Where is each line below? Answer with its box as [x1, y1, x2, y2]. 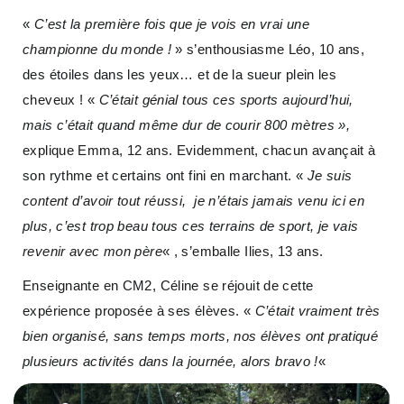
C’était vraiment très [254, 303, 381, 319]
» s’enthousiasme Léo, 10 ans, [170, 41, 365, 58]
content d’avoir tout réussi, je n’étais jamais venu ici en [23, 193, 365, 209]
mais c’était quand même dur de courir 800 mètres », [23, 117, 351, 133]
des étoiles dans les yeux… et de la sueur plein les [23, 67, 337, 83]
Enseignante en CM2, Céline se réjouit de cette [23, 278, 314, 294]
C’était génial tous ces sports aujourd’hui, [98, 92, 353, 108]
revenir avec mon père [23, 243, 162, 260]
